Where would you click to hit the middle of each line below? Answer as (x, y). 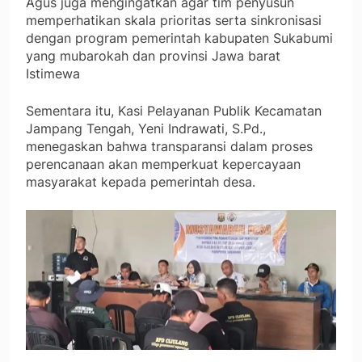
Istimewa (53, 73)
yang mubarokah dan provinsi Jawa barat (153, 55)
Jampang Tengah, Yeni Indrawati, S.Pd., (146, 128)
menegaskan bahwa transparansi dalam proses (169, 146)
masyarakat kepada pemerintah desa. (141, 181)
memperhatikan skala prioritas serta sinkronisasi (174, 20)
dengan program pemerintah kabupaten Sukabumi (179, 38)
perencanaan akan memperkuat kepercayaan (163, 164)
